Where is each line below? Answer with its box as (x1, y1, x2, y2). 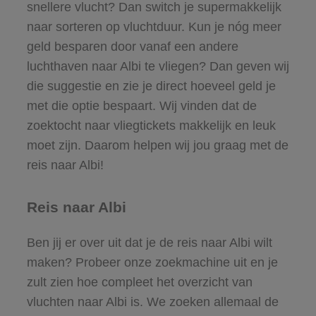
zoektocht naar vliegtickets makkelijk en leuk (26, 118, 276, 133)
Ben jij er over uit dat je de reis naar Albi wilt (26, 235, 272, 250)
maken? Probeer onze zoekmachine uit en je (26, 255, 278, 269)
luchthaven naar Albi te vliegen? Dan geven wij (26, 59, 289, 73)
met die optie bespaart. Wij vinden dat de (26, 98, 257, 113)
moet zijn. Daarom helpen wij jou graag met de (26, 138, 288, 152)
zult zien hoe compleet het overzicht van (26, 274, 253, 289)
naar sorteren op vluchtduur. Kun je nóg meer (26, 19, 281, 34)
